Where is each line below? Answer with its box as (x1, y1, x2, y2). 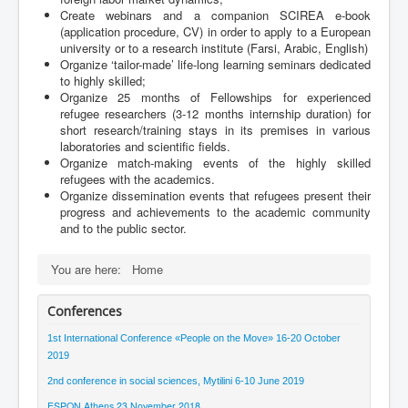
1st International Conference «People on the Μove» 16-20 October (47, 332, 341, 344)
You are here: (51, 260, 128, 279)
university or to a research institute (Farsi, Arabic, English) (60, 39, 368, 57)
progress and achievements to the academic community (60, 203, 371, 221)
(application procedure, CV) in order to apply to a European (60, 23, 371, 41)
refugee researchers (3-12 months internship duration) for (60, 105, 371, 123)
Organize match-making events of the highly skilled (60, 154, 371, 172)
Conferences (47, 302, 122, 321)
